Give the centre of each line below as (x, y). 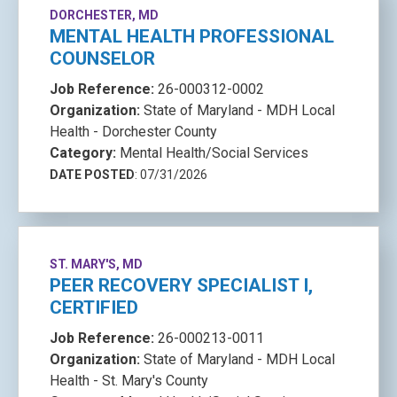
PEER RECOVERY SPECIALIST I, (181, 285)
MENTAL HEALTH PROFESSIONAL (192, 36)
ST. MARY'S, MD (96, 264)
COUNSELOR (102, 58)
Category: (85, 153)
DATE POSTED (92, 175)
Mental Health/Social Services (214, 153)
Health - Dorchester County (133, 132)
